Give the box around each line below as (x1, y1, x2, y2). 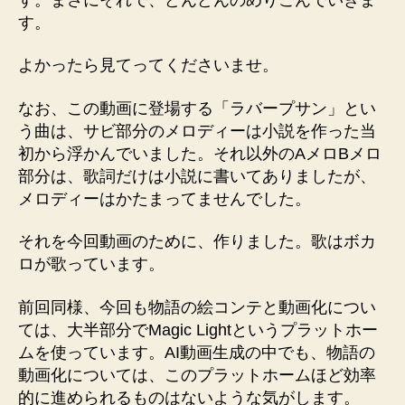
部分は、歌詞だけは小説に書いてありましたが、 (18, 166, 376, 185)
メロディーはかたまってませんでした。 (18, 189, 311, 208)
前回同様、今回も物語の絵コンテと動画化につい (18, 297, 376, 316)
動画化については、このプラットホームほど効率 (18, 365, 376, 384)
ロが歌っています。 (18, 255, 165, 274)
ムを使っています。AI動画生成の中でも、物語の (18, 343, 375, 362)
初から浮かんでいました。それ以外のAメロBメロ (18, 144, 381, 163)
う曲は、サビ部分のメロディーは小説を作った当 (18, 121, 376, 140)
